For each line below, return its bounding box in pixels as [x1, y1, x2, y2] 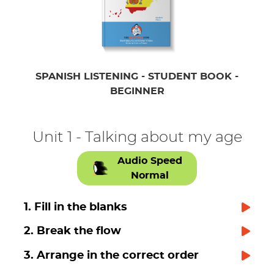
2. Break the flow [24, 225, 121, 237]
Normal [131, 170, 169, 180]
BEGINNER [109, 86, 165, 96]
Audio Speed [117, 155, 183, 166]
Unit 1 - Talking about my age [32, 130, 242, 145]
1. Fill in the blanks [24, 201, 127, 213]
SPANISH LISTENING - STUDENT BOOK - [35, 71, 239, 81]
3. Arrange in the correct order [24, 249, 199, 261]
